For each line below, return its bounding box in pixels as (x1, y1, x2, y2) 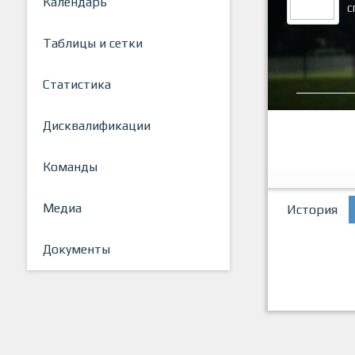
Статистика (43, 77, 111, 93)
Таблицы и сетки (43, 36, 143, 52)
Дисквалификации (43, 118, 151, 134)
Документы (43, 242, 110, 258)
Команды (43, 159, 97, 175)
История (287, 202, 338, 218)
